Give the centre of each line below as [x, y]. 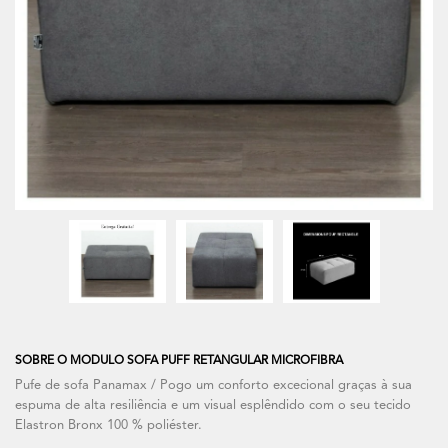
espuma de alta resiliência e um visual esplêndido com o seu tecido [213, 406]
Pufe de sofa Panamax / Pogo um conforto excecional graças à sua [213, 386]
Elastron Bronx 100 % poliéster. [108, 426]
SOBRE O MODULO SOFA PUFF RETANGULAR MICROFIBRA [179, 361]
